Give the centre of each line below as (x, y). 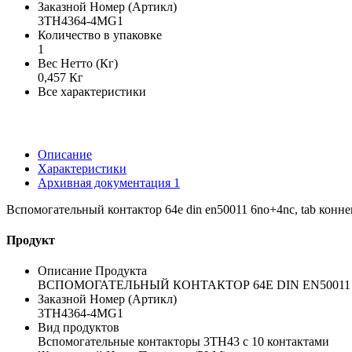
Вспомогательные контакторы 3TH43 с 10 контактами (183, 342)
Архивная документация (106, 182)
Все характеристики (92, 91)
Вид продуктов (79, 328)
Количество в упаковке (100, 35)
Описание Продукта (92, 271)
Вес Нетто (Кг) (78, 63)
